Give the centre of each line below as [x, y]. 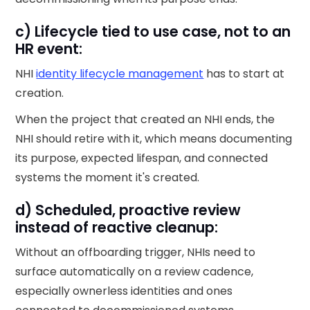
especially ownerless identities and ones [124, 291]
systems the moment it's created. [108, 177]
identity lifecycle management [120, 73]
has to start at [244, 73]
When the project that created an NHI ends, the [145, 119]
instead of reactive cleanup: [119, 227]
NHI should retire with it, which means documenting [154, 138]
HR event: [51, 48]
